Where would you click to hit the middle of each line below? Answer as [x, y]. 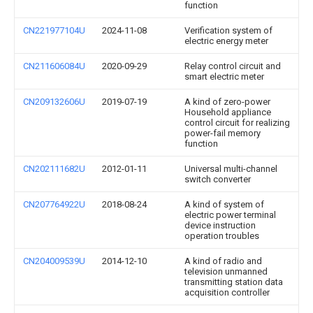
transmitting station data [234, 282]
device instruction [220, 225]
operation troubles [222, 235]
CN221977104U [54, 30]
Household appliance [228, 112]
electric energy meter [226, 41]
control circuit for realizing [237, 122]
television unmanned [226, 271]
